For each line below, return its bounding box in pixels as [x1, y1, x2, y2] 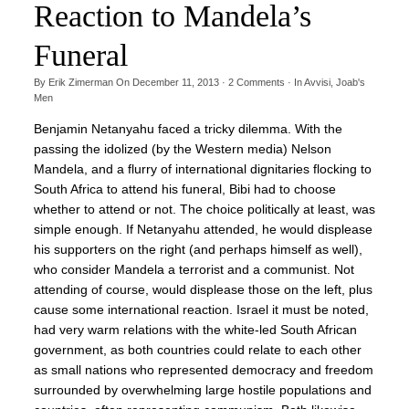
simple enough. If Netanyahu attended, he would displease [33, 222, 372, 237]
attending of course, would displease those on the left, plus [33, 282, 372, 298]
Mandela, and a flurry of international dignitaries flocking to [33, 162, 372, 177]
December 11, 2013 [131, 76, 219, 88]
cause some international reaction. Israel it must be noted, [33, 302, 369, 318]
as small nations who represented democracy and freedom [33, 362, 373, 378]
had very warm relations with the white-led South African [33, 322, 357, 338]
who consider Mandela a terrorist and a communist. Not [33, 262, 354, 278]
